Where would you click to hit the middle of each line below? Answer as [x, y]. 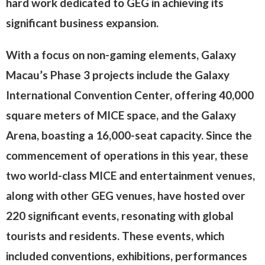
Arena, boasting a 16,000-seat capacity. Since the [129, 135]
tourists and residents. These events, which [115, 236]
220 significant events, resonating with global [120, 216]
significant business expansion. [82, 23]
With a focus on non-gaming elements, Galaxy [121, 55]
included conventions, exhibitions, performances [127, 256]
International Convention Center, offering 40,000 [130, 95]
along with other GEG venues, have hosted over [126, 195]
